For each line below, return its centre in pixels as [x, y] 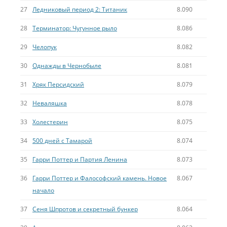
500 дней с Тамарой [62, 141]
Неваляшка [50, 103]
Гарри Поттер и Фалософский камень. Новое [100, 178]
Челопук [45, 47]
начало [43, 190]
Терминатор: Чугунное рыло [75, 28]
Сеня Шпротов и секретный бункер [85, 209]
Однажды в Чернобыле [67, 66]
